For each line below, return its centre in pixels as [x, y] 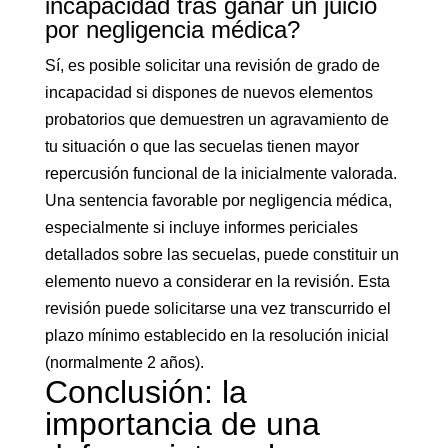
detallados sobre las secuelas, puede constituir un [221, 254]
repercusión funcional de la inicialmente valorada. [220, 173]
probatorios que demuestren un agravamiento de [216, 119]
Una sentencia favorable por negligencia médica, [218, 200]
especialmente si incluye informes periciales [201, 227]
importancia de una [182, 424]
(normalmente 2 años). [124, 362]
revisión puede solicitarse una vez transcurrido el [217, 308]
